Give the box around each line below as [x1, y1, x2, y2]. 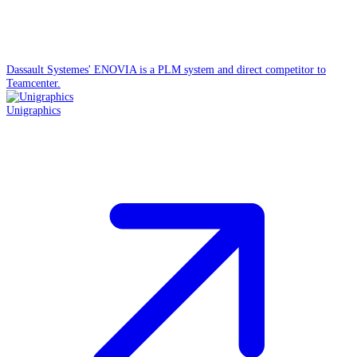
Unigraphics [6, 103, 61, 116]
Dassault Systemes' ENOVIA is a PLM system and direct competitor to [6, 62, 326, 76]
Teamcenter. [6, 76, 61, 89]
